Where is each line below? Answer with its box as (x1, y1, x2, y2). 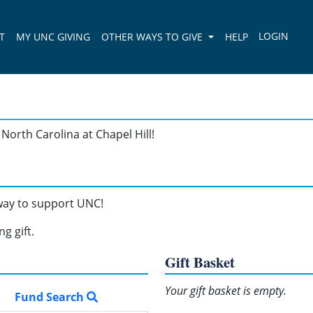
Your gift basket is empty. (165, 282, 286, 298)
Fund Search (14, 289, 87, 305)
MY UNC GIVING (16, 30, 90, 44)
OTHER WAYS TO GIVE (101, 30, 205, 44)
